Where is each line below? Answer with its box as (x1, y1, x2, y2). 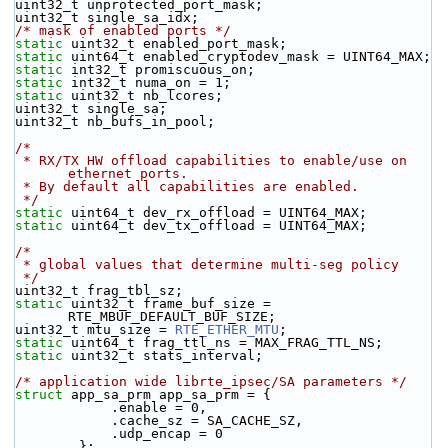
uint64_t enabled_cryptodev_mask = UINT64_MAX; (63, 49, 431, 64)
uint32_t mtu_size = (15, 322, 175, 337)
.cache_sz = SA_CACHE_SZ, (111, 413, 303, 428)
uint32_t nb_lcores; (63, 88, 223, 103)
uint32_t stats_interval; (63, 348, 263, 363)
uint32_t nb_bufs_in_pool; (15, 114, 215, 129)
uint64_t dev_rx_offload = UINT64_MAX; (63, 205, 367, 220)
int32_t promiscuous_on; (63, 62, 255, 77)
